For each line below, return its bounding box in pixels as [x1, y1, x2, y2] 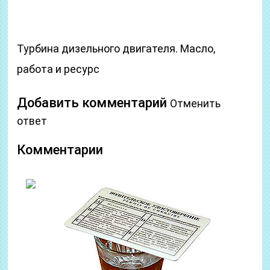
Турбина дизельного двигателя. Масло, [17, 42, 216, 55]
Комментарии [17, 142, 104, 157]
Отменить [170, 98, 221, 110]
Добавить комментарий [17, 95, 171, 110]
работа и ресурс [17, 63, 100, 75]
